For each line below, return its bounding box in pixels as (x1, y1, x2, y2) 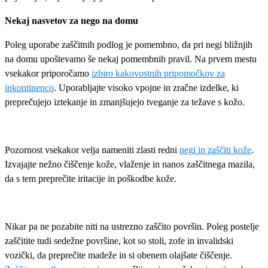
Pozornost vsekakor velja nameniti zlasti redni (5, 144, 179, 155)
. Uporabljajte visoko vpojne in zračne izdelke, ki (54, 82, 239, 93)
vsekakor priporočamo (5, 68, 92, 78)
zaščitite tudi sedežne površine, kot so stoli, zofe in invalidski (5, 235, 233, 246)
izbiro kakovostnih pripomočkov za (92, 68, 225, 78)
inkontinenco (5, 82, 54, 93)
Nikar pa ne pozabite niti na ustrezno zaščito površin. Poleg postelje (5, 221, 259, 232)
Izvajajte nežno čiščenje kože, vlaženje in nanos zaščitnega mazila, (5, 159, 255, 169)
